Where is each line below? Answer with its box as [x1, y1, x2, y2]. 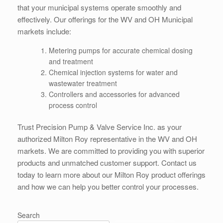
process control [49, 100, 97, 110]
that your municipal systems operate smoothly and [17, 2, 181, 12]
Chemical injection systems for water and [49, 67, 178, 77]
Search [17, 210, 40, 220]
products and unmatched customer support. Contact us [17, 157, 197, 168]
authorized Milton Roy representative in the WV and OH [17, 133, 197, 144]
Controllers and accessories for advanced [49, 89, 180, 99]
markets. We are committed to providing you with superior [17, 145, 205, 156]
